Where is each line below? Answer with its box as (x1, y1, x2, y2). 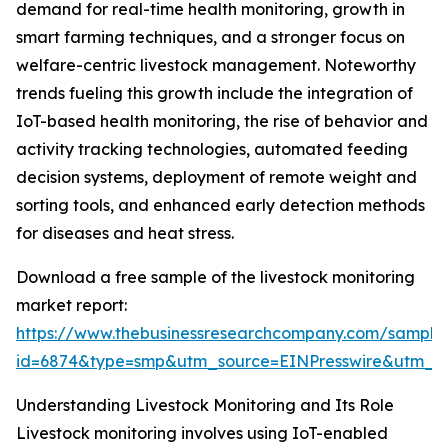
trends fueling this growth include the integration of (16, 83, 413, 104)
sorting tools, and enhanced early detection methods (16, 195, 425, 216)
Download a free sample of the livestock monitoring (16, 267, 415, 288)
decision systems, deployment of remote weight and (16, 167, 417, 188)
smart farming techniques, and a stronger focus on (16, 27, 405, 48)
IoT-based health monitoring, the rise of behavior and (16, 111, 428, 132)
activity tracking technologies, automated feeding (16, 139, 408, 160)
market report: (16, 295, 127, 316)
